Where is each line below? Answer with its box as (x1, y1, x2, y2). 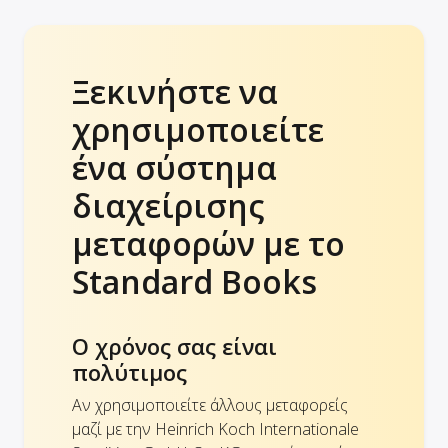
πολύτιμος (72, 357, 187, 388)
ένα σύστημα (72, 146, 277, 190)
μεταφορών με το (72, 222, 345, 266)
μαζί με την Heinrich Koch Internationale (72, 418, 359, 441)
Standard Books (72, 260, 317, 304)
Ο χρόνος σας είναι (72, 331, 277, 362)
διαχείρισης (72, 184, 264, 228)
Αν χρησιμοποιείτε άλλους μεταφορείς (72, 394, 348, 417)
